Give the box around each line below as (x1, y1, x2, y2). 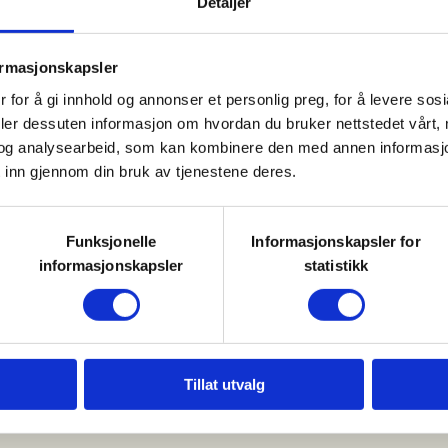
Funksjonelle (65, 232, 157, 250)
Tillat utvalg (183, 376, 265, 394)
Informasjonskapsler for (251, 232, 421, 250)
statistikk (304, 256, 368, 274)
